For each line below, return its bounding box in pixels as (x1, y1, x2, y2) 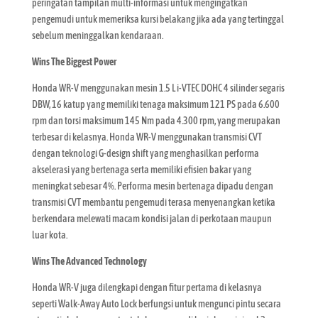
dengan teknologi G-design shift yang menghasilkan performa (31, 147, 259, 159)
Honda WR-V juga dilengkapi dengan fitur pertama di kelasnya (31, 281, 262, 293)
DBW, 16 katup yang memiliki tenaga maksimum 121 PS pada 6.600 (31, 98, 280, 110)
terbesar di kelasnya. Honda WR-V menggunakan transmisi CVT (31, 131, 262, 143)
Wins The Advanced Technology (31, 255, 147, 267)
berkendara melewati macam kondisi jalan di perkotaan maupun (31, 212, 272, 224)
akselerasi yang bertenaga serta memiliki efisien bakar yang (31, 163, 251, 175)
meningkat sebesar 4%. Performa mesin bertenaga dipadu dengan (31, 180, 273, 192)
